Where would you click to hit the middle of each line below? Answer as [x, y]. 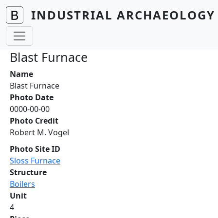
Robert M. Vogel [39, 132]
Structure [28, 172]
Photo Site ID [35, 149]
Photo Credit [34, 121]
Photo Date [32, 97]
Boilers [22, 184]
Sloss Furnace [35, 161]
